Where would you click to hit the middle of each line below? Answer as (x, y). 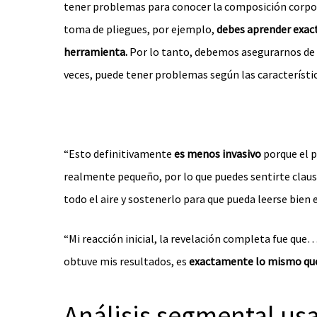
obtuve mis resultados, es (125, 261)
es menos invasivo (218, 154)
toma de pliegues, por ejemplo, (140, 29)
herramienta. (96, 52)
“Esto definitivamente (119, 154)
